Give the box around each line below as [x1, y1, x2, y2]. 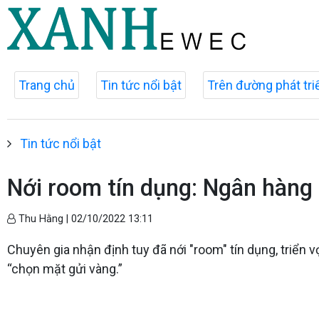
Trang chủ [19, 78, 75, 93]
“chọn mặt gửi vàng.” [7, 261, 122, 276]
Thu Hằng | [16, 213, 71, 225]
